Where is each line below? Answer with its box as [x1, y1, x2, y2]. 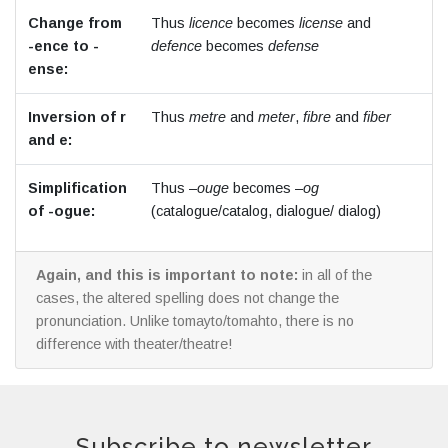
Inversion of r [28, 109, 126, 126]
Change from [28, 15, 122, 32]
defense [268, 38, 319, 55]
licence [189, 15, 233, 32]
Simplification [28, 180, 127, 197]
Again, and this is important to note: [36, 267, 298, 284]
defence [151, 38, 202, 55]
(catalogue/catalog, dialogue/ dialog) [151, 203, 381, 220]
